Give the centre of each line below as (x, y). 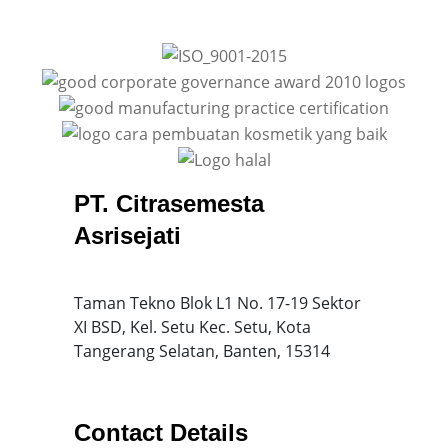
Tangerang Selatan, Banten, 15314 (202, 351)
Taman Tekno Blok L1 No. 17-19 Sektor (217, 303)
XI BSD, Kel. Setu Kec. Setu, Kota (192, 327)
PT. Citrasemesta (169, 204)
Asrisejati (127, 236)
